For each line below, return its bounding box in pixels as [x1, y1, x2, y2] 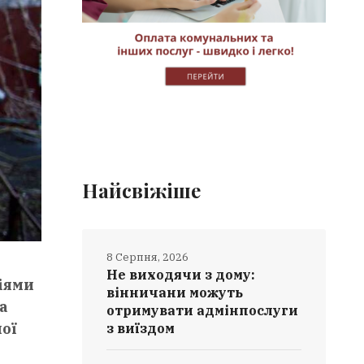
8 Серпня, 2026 [106, 250, 189, 264]
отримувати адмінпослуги [106, 302, 299, 318]
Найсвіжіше [82, 177, 201, 203]
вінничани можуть [106, 284, 244, 301]
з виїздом [106, 320, 175, 336]
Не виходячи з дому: [106, 266, 256, 283]
